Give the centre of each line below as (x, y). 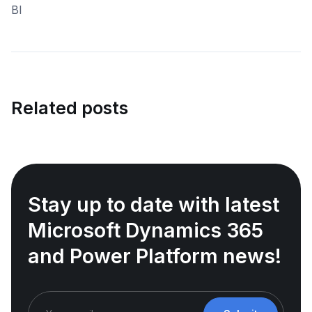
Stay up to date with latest (154, 205)
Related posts (70, 108)
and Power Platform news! (155, 256)
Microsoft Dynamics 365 (146, 231)
